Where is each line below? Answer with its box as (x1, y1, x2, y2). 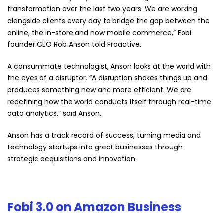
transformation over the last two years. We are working (7, 4, 197, 14)
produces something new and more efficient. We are (7, 85, 191, 95)
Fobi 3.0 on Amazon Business (7, 199, 181, 215)
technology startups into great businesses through (7, 142, 183, 152)
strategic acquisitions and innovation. (7, 154, 137, 164)
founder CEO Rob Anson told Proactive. (7, 39, 141, 49)
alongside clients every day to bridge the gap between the (7, 16, 210, 26)
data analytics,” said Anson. (7, 109, 101, 118)
